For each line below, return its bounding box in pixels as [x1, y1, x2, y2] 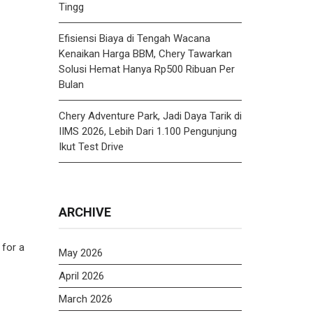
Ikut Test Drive [58, 140, 124, 153]
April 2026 [58, 269, 104, 282]
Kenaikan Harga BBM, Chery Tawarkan [58, 47, 232, 60]
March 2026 [58, 292, 112, 305]
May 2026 [58, 246, 103, 259]
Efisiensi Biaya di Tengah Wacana [58, 31, 210, 45]
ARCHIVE [58, 204, 111, 219]
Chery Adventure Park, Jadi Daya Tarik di [58, 109, 242, 122]
